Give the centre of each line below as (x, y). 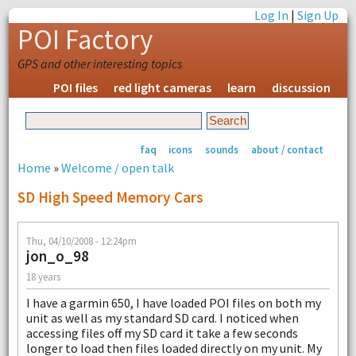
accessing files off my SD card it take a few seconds (162, 333)
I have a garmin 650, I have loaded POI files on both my (173, 303)
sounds (222, 149)
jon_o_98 (57, 256)
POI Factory (85, 40)
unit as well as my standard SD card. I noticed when (162, 318)
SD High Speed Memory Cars (110, 197)
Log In (272, 15)
